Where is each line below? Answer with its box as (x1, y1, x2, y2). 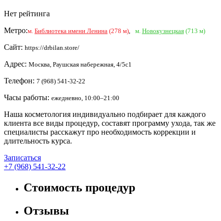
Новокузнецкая (142, 27, 184, 35)
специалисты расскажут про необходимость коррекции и (4, 127, 196, 136)
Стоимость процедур (24, 181, 135, 194)
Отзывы (24, 204, 69, 217)
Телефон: (4, 76, 37, 85)
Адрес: (4, 59, 29, 68)
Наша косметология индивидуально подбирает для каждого (4, 110, 206, 118)
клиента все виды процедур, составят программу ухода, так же (4, 118, 216, 127)
